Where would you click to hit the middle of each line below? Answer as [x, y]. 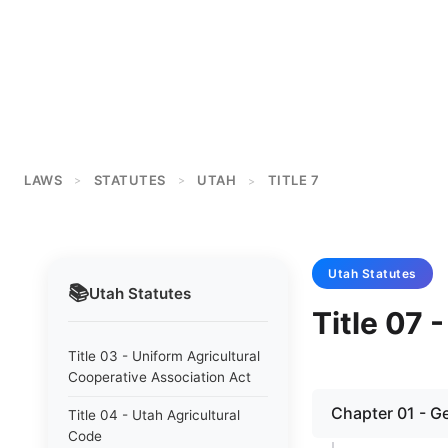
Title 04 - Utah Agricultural [154, 415]
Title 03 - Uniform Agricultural [164, 356]
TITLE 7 [293, 180]
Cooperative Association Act [159, 377]
